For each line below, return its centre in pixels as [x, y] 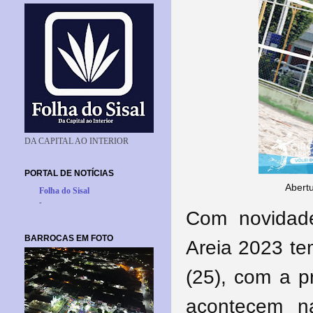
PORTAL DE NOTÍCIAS [69, 173]
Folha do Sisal [64, 191]
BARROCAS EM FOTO [69, 238]
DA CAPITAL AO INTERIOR [77, 141]
